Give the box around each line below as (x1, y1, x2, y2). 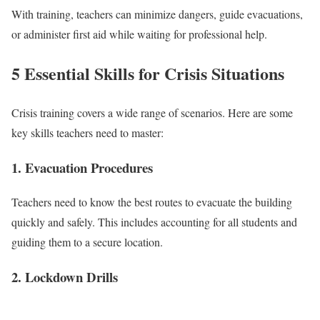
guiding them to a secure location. (11, 234, 163, 250)
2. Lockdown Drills (11, 267, 118, 287)
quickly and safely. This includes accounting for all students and (11, 214, 297, 230)
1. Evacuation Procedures (11, 157, 153, 177)
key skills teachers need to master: (11, 125, 164, 141)
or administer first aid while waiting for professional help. (11, 26, 267, 42)
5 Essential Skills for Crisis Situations (11, 61, 284, 86)
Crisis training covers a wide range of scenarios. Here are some (11, 105, 293, 121)
